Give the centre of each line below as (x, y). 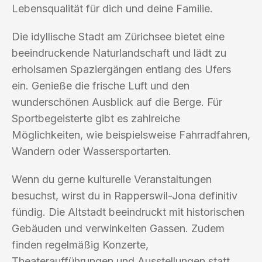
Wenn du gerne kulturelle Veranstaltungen (112, 179)
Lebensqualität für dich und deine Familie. (112, 8)
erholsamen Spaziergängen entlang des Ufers (121, 69)
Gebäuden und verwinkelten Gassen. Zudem (118, 228)
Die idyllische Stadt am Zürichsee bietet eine (118, 36)
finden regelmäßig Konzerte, (80, 244)
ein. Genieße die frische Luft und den (101, 85)
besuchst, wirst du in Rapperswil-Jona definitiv (125, 195)
